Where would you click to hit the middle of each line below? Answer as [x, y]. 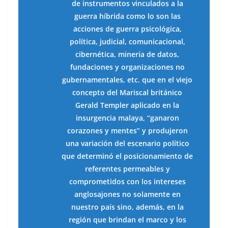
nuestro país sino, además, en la [127, 207]
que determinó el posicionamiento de [127, 156]
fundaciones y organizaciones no [127, 67]
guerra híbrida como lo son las [127, 16]
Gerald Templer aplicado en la [127, 105]
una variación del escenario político [127, 144]
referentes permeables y [127, 169]
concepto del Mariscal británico [127, 93]
